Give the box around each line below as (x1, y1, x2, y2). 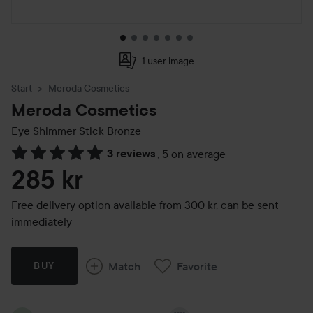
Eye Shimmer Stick (11, 124, 104, 138)
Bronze (104, 124, 141, 138)
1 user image (141, 54, 194, 67)
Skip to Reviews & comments (10, 154, 154, 168)
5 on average (162, 147, 226, 161)
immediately (11, 214, 72, 228)
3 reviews (107, 147, 156, 160)
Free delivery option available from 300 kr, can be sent (11, 198, 279, 212)
